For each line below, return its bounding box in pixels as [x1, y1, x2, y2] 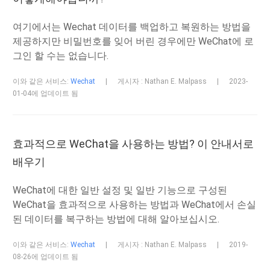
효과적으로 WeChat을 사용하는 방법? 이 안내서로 [13, 137, 254, 150]
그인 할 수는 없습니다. [13, 50, 109, 61]
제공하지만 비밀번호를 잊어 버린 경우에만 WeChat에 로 [13, 36, 254, 47]
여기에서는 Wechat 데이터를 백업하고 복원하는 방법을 [13, 21, 251, 33]
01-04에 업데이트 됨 [13, 89, 79, 98]
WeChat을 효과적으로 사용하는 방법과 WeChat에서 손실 [13, 199, 257, 210]
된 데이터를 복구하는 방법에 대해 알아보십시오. [13, 213, 220, 225]
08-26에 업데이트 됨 [13, 253, 79, 261]
